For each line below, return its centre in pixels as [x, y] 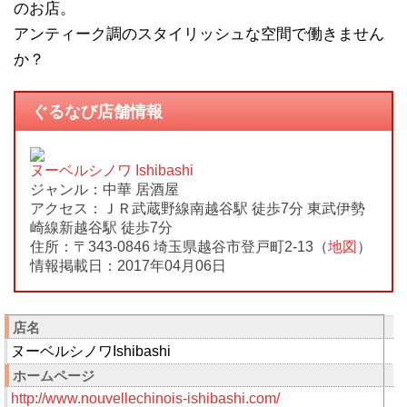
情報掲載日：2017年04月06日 [128, 265]
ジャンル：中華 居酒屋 [104, 189]
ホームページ [54, 375]
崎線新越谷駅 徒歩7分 [101, 227]
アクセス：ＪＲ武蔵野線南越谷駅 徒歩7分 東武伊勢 [198, 208]
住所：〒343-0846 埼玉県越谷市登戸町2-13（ [179, 246]
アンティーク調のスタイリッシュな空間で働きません [199, 35]
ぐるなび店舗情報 [97, 111]
